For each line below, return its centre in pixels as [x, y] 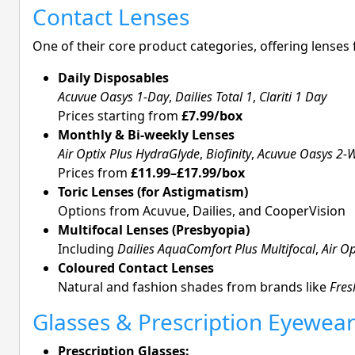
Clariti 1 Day [293, 97]
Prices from [94, 173]
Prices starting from [120, 116]
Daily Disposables [113, 78]
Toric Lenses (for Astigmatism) [153, 192]
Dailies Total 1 [214, 97]
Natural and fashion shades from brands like [194, 287]
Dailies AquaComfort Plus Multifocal [216, 249]
